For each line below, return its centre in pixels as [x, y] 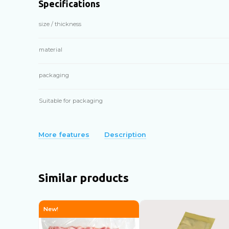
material [50, 49]
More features [64, 135]
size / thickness [60, 24]
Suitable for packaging [71, 100]
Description [125, 135]
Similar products [83, 177]
